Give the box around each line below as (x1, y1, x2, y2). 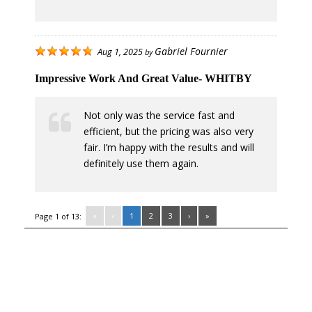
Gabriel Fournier (155, 45, 228, 58)
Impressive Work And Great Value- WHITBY (35, 72, 252, 85)
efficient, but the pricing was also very (84, 125, 253, 139)
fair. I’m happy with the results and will (84, 141, 254, 155)
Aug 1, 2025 (97, 46, 143, 58)
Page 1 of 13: (35, 211, 81, 222)
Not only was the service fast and (84, 109, 235, 123)
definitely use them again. (84, 157, 198, 171)
